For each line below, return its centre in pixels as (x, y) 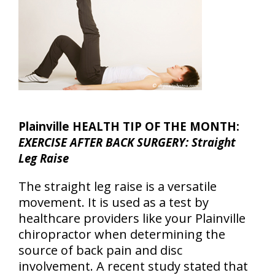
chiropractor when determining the (122, 234)
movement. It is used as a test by (114, 202)
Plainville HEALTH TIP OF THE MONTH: (129, 126)
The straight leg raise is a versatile (118, 186)
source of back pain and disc (100, 250)
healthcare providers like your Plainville (132, 218)
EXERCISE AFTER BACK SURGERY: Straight (127, 142)
